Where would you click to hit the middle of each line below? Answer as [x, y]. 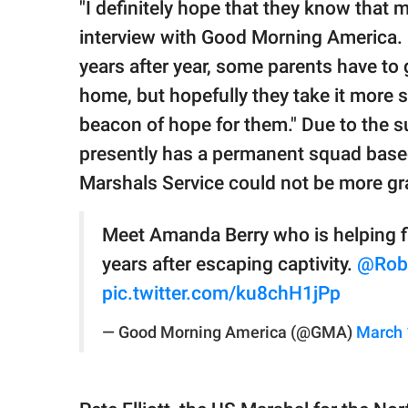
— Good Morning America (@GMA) [229, 333]
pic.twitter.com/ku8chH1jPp [221, 294]
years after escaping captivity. [229, 265]
